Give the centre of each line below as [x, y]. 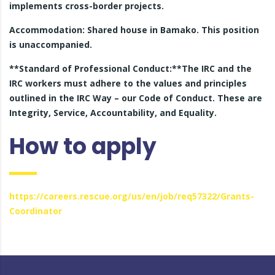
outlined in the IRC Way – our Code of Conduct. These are [136, 98]
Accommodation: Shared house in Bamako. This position [134, 30]
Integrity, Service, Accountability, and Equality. [113, 113]
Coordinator [36, 211]
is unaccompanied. [51, 45]
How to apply [83, 146]
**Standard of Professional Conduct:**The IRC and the [130, 68]
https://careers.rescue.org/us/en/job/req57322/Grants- [132, 196]
